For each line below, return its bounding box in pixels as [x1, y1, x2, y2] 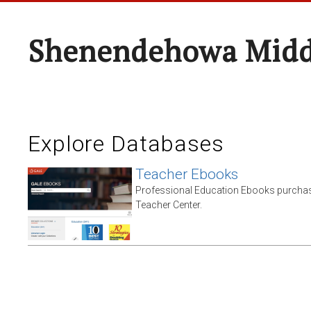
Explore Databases [28, 131, 224, 157]
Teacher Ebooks [135, 166, 238, 183]
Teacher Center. [135, 199, 202, 210]
